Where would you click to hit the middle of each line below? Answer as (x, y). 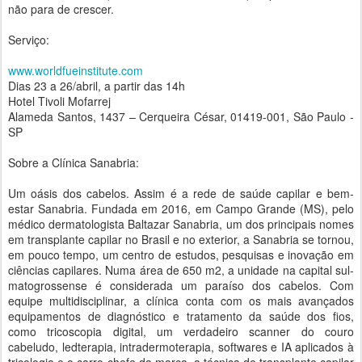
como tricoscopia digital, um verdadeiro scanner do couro (181, 331)
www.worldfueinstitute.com (76, 70)
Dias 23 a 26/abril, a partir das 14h (97, 86)
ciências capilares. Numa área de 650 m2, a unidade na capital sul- (181, 270)
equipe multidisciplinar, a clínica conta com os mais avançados (181, 301)
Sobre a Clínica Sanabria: (74, 162)
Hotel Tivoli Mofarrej (59, 101)
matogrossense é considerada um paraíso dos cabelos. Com (181, 285)
